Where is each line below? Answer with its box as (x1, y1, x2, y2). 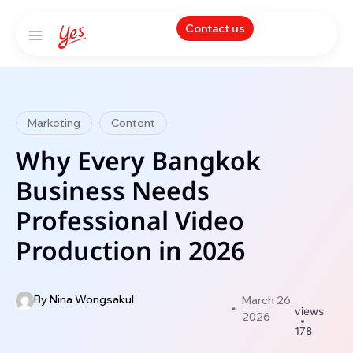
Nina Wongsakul (46, 292, 134, 307)
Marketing (28, 116, 80, 130)
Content (111, 116, 155, 130)
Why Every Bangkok (16, 143, 261, 181)
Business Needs (16, 173, 210, 211)
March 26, (241, 293, 293, 307)
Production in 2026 (16, 233, 245, 271)
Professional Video (16, 203, 244, 241)
